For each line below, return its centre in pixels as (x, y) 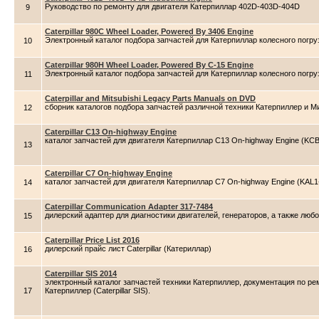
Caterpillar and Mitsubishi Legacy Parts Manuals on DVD (150, 98)
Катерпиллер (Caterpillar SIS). (98, 291)
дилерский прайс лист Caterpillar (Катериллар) (128, 249)
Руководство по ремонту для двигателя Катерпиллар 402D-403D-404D (172, 6)
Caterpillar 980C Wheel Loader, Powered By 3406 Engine (149, 31)
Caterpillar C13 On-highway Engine (111, 132)
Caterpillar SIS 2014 (81, 273)
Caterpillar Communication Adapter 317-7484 (129, 206)
